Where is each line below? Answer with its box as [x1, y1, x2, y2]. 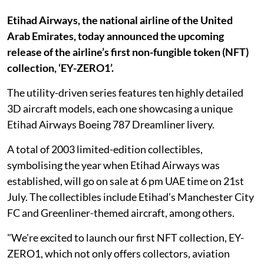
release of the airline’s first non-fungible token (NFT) [7, 45, 249, 58]
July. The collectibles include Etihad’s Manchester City [7, 190, 254, 203]
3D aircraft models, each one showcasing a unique [7, 102, 233, 115]
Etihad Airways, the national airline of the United [7, 14, 233, 27]
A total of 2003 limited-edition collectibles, [7, 143, 203, 156]
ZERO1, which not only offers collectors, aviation [7, 247, 230, 260]
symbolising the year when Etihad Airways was [7, 159, 220, 171]
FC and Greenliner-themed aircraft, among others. [7, 206, 235, 219]
